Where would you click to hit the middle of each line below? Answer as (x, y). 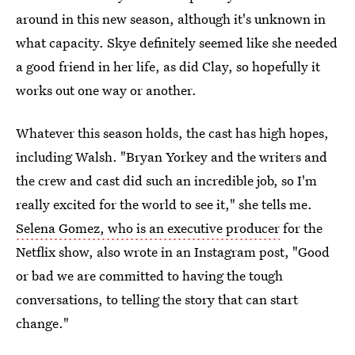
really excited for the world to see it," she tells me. (164, 204)
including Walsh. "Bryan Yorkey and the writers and (172, 157)
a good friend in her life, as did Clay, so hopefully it (168, 66)
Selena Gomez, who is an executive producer (148, 228)
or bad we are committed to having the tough (149, 275)
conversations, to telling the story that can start (157, 299)
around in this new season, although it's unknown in (171, 19)
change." (42, 323)
